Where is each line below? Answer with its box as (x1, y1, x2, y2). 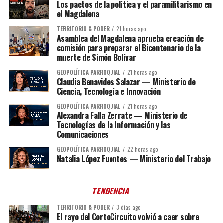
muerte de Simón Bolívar (56, 51, 136, 64)
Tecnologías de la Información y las (56, 119, 171, 131)
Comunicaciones (56, 128, 109, 141)
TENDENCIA (91, 185, 132, 197)
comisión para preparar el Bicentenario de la (56, 42, 201, 54)
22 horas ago (127, 145, 158, 154)
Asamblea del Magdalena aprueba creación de (56, 32, 204, 45)
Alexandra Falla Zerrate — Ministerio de (56, 110, 188, 122)
